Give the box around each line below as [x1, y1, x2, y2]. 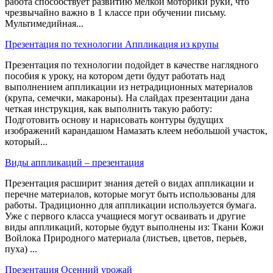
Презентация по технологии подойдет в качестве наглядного [5, 60, 258, 71]
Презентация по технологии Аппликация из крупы [5, 39, 219, 50]
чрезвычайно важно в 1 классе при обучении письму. [5, 7, 226, 18]
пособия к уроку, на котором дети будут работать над [5, 71, 225, 82]
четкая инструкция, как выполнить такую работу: [5, 104, 212, 115]
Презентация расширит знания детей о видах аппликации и [5, 178, 254, 189]
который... [5, 136, 48, 147]
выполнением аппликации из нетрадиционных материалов [5, 82, 253, 93]
